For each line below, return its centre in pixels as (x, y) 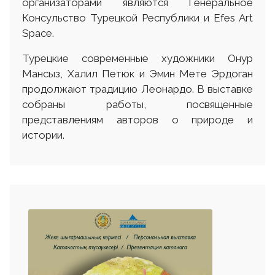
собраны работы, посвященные (137, 105)
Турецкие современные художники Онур (137, 59)
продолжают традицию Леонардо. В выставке (137, 89)
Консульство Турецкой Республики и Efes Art (137, 18)
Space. (38, 33)
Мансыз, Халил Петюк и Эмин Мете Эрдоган (137, 74)
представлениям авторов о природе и (137, 120)
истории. (43, 135)
